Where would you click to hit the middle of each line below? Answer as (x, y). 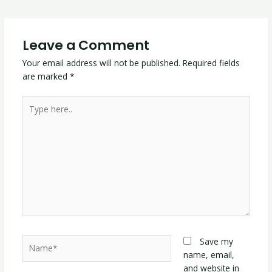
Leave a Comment (86, 46)
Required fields (211, 63)
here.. (32, 115)
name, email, (209, 254)
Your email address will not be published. (101, 63)
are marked (46, 76)
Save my (217, 241)
